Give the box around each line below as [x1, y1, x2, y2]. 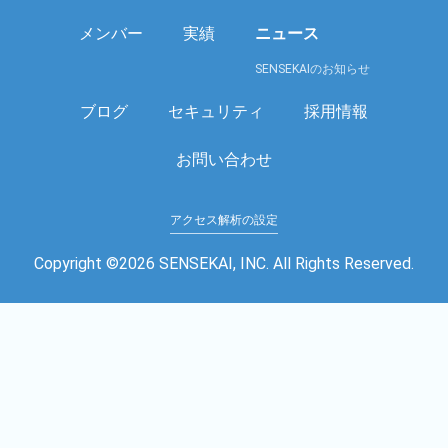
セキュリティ [168, 101, 264, 121]
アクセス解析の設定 [170, 212, 278, 228]
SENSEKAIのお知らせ [254, 62, 370, 77]
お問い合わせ [176, 149, 272, 169]
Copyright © [34, 254, 119, 274]
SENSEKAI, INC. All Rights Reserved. [155, 254, 414, 274]
